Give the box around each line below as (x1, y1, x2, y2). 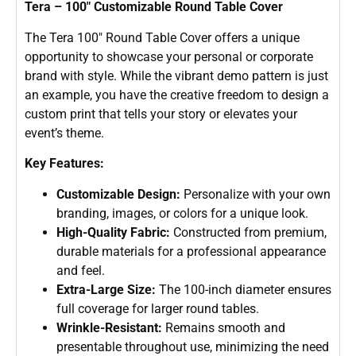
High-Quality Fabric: (56, 224, 170, 240)
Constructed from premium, (170, 224, 327, 240)
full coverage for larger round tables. (56, 300, 259, 316)
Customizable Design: (56, 186, 180, 202)
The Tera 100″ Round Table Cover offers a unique (25, 29, 300, 45)
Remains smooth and (162, 319, 285, 335)
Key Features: (25, 156, 104, 172)
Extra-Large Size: (56, 281, 156, 297)
